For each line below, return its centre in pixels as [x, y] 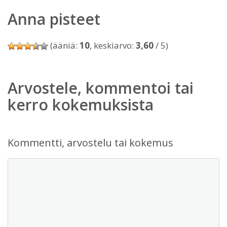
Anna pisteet [54, 19]
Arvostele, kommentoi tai [101, 88]
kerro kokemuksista [81, 105]
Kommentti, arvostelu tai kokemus [90, 143]
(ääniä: [64, 45]
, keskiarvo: [113, 45]
